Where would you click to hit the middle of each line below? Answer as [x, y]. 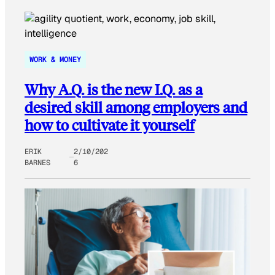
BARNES [37, 163]
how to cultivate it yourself [110, 125]
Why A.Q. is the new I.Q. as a [114, 90]
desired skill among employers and [136, 107]
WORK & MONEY [55, 60]
